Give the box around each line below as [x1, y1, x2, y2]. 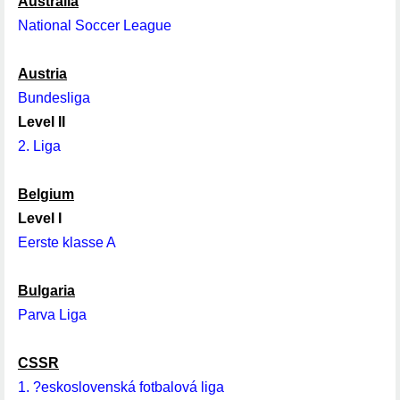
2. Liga [18, 138, 61, 154]
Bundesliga [18, 90, 90, 105]
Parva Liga [18, 307, 87, 322]
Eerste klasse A [18, 235, 116, 250]
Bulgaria [18, 283, 75, 298]
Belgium [18, 187, 74, 202]
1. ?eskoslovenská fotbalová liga [18, 379, 224, 395]
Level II [18, 114, 65, 129]
